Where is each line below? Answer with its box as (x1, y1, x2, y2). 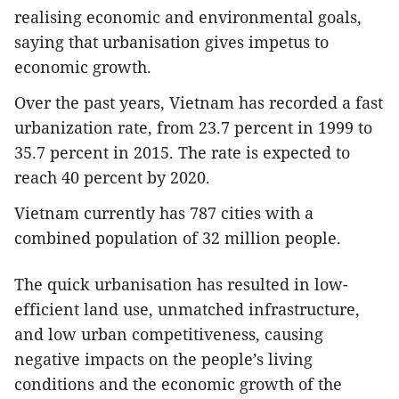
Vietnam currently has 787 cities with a (14, 202, 313, 224)
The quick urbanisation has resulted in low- (14, 273, 348, 296)
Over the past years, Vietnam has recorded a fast (14, 92, 383, 114)
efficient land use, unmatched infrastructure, (14, 298, 360, 321)
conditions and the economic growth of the (14, 373, 342, 395)
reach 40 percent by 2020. (14, 167, 210, 189)
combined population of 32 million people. (14, 227, 341, 249)
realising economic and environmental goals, (14, 6, 362, 28)
